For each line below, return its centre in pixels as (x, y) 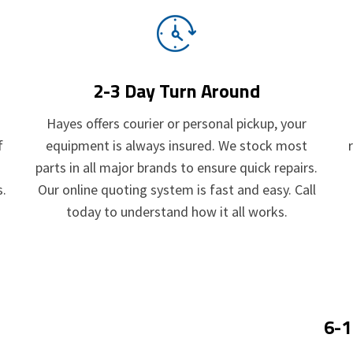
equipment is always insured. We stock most (176, 145)
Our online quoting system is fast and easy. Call (176, 189)
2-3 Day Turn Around (176, 90)
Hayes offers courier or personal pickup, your (176, 123)
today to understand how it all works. (176, 211)
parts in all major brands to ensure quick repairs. (176, 167)
